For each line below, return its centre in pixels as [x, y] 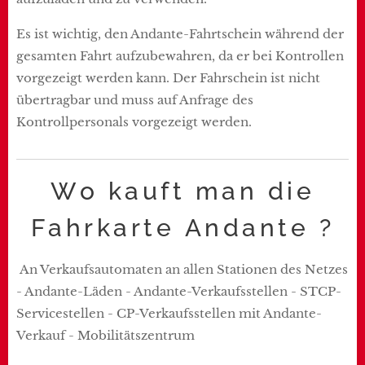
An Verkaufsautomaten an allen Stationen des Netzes [182, 269]
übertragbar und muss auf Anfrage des [135, 99]
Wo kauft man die [182, 191]
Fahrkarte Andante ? [182, 227]
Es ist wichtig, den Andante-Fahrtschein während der [180, 33]
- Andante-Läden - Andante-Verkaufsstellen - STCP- [179, 291]
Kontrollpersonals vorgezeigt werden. [134, 121]
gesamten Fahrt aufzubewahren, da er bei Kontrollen [180, 55]
